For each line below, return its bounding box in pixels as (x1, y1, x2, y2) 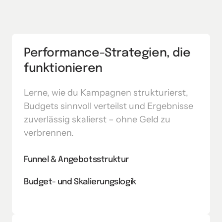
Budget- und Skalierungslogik (24, 177, 136, 186)
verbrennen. (24, 127, 74, 138)
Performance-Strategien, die (24, 47, 191, 59)
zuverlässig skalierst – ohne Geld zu (24, 113, 170, 125)
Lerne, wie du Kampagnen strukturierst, (24, 87, 188, 98)
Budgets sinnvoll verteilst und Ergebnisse (24, 100, 193, 111)
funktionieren (24, 62, 103, 75)
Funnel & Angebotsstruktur (24, 155, 129, 164)
